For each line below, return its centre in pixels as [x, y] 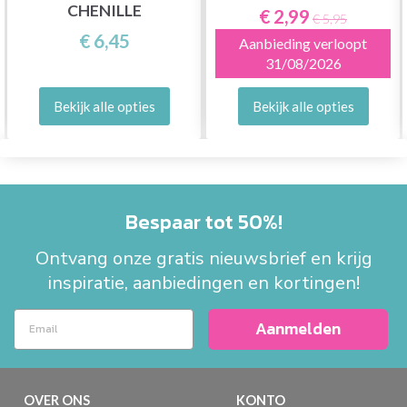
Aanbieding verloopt [303, 43]
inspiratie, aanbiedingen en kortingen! [203, 283]
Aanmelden [298, 329]
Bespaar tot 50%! [203, 222]
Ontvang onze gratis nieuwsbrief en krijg [203, 258]
